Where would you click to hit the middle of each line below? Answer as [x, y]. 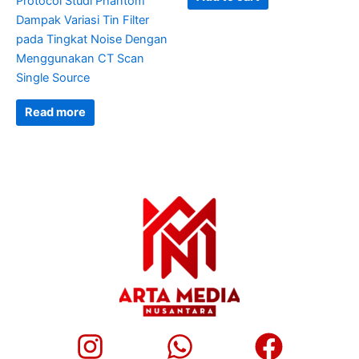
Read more [55, 113]
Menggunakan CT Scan [80, 59]
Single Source [53, 78]
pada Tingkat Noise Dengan [92, 40]
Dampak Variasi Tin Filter [83, 20]
